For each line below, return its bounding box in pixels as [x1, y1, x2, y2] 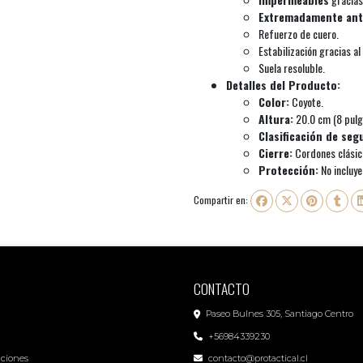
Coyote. [289, 93, 323, 111]
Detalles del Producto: [226, 76, 340, 94]
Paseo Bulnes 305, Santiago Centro [206, 308, 353, 320]
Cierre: [258, 144, 293, 162]
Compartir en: [194, 192, 248, 208]
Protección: [258, 161, 318, 179]
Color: [258, 93, 289, 111]
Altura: [258, 110, 293, 128]
